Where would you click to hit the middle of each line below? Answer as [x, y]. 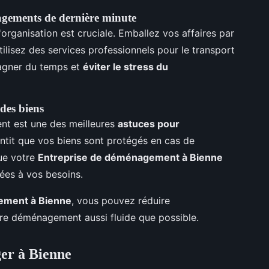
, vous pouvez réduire [121, 200]
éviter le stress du [125, 66]
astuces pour [149, 123]
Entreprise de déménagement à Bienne [130, 157]
